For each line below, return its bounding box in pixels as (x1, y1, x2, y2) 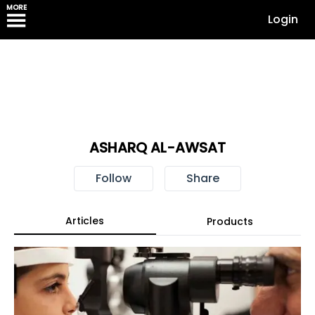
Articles (65, 214, 105, 228)
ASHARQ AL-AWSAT (89, 138, 226, 157)
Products (206, 214, 253, 229)
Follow (95, 170, 131, 186)
